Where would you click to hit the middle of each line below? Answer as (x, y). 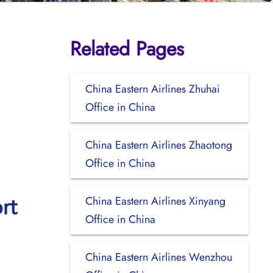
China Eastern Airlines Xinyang (155, 201)
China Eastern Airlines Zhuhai (152, 89)
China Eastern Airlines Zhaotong (158, 145)
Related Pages (127, 48)
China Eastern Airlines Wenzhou (158, 257)
